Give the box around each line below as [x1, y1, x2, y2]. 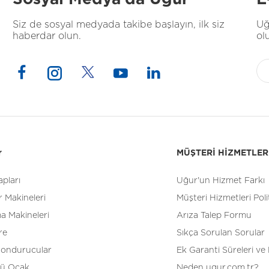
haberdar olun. [12, 31, 81, 41]
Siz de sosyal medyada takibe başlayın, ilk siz [12, 20, 225, 29]
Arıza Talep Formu [177, 211, 252, 220]
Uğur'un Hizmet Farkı [177, 177, 265, 185]
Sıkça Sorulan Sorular [177, 229, 265, 237]
